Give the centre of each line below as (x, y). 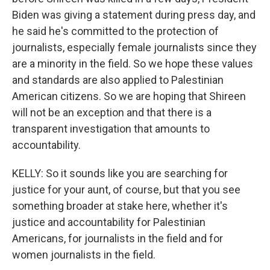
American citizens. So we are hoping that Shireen (129, 96)
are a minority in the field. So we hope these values (133, 64)
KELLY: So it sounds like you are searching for (120, 173)
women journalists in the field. (84, 255)
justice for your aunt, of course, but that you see (126, 190)
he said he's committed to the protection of (115, 31)
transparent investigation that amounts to (111, 129)
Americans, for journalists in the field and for (118, 238)
